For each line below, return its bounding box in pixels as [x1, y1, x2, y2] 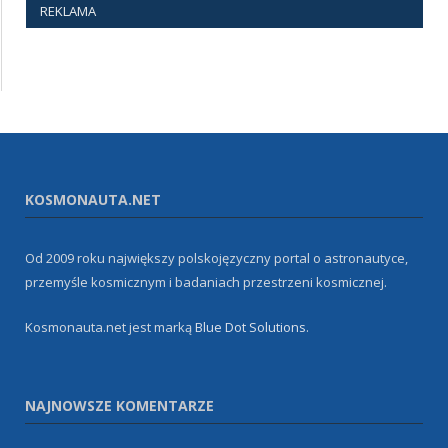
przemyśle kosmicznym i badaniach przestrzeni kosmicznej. [25, 273, 387, 292]
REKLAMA [40, 2, 96, 21]
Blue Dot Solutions [195, 318, 306, 337]
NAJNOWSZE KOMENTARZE [25, 396, 214, 416]
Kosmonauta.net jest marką [25, 318, 195, 337]
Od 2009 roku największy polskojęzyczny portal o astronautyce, [25, 249, 408, 268]
